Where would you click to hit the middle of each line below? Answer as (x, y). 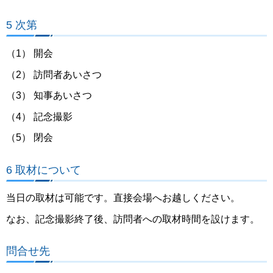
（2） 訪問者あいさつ (54, 74)
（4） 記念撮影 (39, 116)
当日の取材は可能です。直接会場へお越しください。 (123, 198)
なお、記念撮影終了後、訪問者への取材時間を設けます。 (133, 219)
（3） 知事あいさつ (49, 96)
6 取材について (44, 169)
